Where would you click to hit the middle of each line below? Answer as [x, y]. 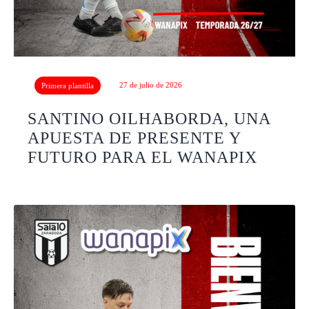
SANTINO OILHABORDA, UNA [149, 119]
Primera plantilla [68, 86]
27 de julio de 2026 [150, 85]
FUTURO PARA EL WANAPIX [142, 158]
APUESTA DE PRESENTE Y [134, 138]
